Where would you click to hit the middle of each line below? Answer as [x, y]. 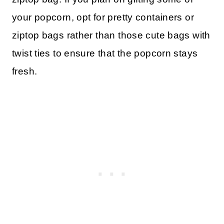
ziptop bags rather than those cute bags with [111, 35]
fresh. [25, 71]
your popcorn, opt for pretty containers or [103, 17]
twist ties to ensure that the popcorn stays [105, 53]
